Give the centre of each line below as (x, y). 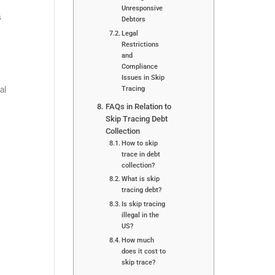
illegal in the (141, 215)
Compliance (140, 66)
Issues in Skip (143, 77)
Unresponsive (142, 8)
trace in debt (141, 154)
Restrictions (141, 44)
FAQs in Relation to (138, 106)
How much (138, 240)
